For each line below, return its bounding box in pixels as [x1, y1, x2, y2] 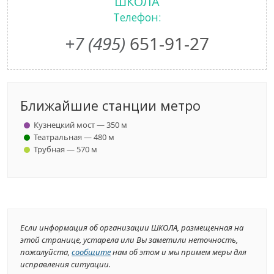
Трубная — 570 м [34, 144, 97, 155]
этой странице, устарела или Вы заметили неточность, [20, 234, 238, 245]
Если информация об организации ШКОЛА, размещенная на [20, 222, 243, 233]
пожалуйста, [20, 246, 72, 257]
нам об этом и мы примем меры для [111, 246, 246, 257]
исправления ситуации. [20, 259, 111, 270]
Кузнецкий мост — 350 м [34, 119, 127, 130]
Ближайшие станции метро [20, 97, 201, 114]
